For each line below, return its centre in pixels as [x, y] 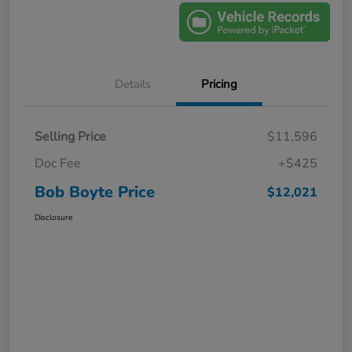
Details [133, 84]
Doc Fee [58, 163]
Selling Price [70, 136]
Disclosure [53, 217]
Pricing [219, 84]
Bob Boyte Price [95, 192]
